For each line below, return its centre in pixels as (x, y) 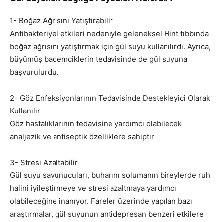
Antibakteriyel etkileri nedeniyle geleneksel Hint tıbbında (109, 34)
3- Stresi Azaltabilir (44, 163)
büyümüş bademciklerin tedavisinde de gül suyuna (99, 59)
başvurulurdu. (34, 72)
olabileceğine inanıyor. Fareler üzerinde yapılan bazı (101, 201)
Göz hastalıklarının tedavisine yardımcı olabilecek (96, 124)
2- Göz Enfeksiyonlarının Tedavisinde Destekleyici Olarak (110, 98)
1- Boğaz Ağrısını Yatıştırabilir (61, 21)
